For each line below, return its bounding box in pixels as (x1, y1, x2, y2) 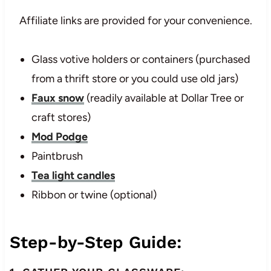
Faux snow (31, 91, 84, 105)
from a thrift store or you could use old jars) (31, 71, 238, 85)
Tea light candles (31, 168, 115, 182)
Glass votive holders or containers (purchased (31, 52, 250, 66)
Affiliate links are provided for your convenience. (19, 13, 252, 27)
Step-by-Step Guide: (9, 232, 181, 252)
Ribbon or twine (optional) (31, 188, 157, 201)
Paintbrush (31, 149, 83, 163)
